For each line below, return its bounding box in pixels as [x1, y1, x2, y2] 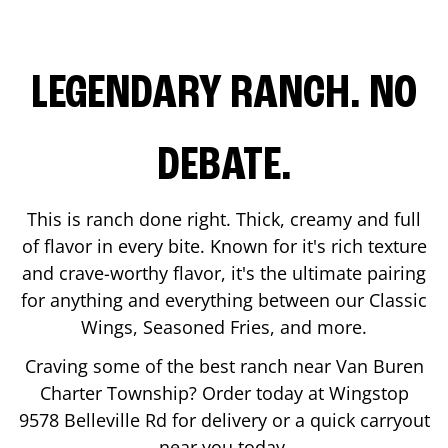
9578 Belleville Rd [18, 407, 167, 432]
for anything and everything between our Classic [21, 287, 427, 312]
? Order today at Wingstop [188, 380, 409, 405]
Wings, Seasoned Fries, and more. [81, 314, 367, 339]
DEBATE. [156, 142, 292, 191]
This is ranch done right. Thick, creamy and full [27, 206, 421, 231]
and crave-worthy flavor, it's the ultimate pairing [22, 260, 426, 285]
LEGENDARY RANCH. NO [31, 70, 417, 119]
